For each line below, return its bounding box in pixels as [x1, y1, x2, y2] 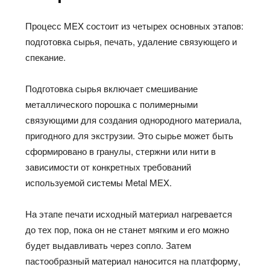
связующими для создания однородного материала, [25, 113, 242, 127]
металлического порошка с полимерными [25, 98, 198, 111]
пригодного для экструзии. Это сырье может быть [25, 129, 234, 142]
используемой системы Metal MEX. [25, 176, 172, 189]
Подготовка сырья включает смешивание [25, 82, 198, 95]
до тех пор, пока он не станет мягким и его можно [25, 223, 230, 236]
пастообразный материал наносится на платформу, [25, 254, 241, 268]
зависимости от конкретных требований [25, 160, 192, 174]
